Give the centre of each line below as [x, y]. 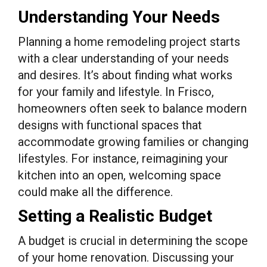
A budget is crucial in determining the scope [133, 240]
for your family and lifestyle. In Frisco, [116, 91]
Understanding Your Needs [119, 17]
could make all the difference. [95, 192]
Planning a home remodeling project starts [129, 41]
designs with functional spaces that [110, 125]
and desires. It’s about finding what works [125, 75]
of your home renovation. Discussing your [126, 257]
